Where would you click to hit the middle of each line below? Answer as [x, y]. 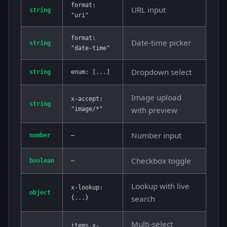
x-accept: [87, 99]
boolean [42, 161]
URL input [148, 10]
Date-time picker [161, 43]
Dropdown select [161, 72]
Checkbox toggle [161, 161]
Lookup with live [160, 186]
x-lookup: [87, 188]
